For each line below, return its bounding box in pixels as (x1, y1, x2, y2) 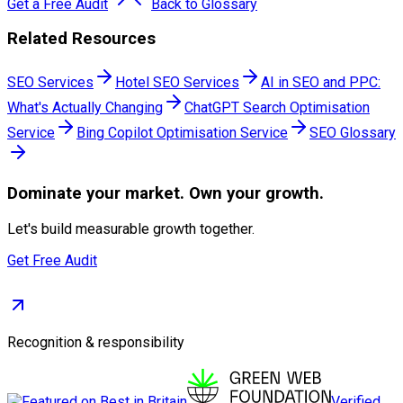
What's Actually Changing (7, 99, 163, 117)
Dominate (7, 183, 82, 203)
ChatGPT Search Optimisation (184, 99, 370, 117)
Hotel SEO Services (115, 74, 239, 92)
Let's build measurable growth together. (7, 219, 255, 237)
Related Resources (7, 29, 156, 49)
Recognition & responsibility (7, 333, 184, 351)
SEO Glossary (309, 124, 396, 142)
